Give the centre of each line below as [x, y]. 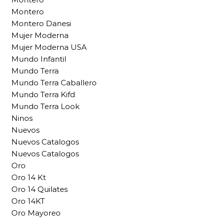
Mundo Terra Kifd [43, 95]
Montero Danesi [41, 24]
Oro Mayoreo [36, 213]
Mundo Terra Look [45, 107]
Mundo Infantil [39, 59]
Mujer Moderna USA [49, 47]
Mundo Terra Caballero [54, 83]
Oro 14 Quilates [39, 189]
